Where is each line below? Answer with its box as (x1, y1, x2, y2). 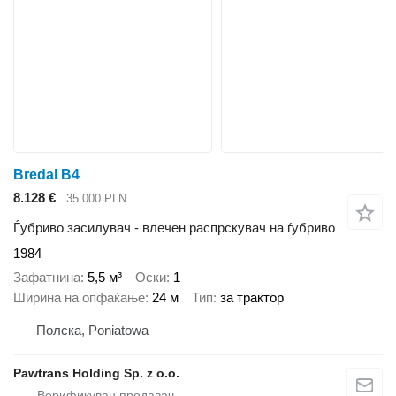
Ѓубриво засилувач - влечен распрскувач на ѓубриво (13, 220, 335, 236)
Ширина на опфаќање (13, 289, 145, 305)
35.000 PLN (66, 191, 126, 205)
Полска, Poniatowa (36, 323, 148, 339)
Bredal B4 (13, 166, 80, 182)
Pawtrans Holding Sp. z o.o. (13, 366, 179, 381)
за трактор (220, 289, 284, 305)
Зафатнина (13, 269, 80, 285)
